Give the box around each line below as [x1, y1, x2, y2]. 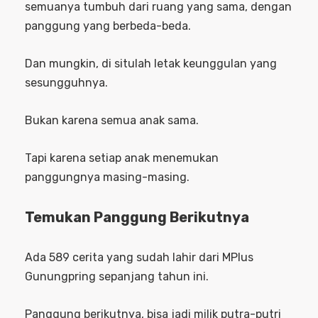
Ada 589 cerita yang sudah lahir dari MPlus [25, 250, 253, 264]
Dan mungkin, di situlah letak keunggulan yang [25, 56, 277, 70]
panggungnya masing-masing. [25, 170, 190, 184]
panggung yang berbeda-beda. [25, 18, 191, 33]
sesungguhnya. [25, 75, 108, 89]
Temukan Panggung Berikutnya [25, 208, 249, 226]
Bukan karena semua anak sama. [25, 113, 199, 127]
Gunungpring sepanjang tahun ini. [25, 269, 209, 283]
